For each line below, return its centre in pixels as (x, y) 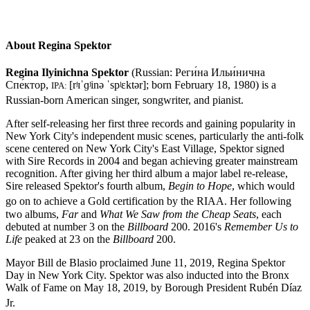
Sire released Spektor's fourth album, (87, 186)
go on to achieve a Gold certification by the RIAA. (116, 201)
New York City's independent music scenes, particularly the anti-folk (155, 136)
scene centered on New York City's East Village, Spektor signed (145, 149)
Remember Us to (261, 226)
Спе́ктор (26, 84)
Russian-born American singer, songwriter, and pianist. (125, 100)
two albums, (34, 214)
